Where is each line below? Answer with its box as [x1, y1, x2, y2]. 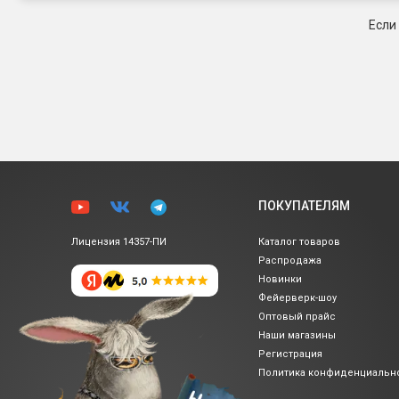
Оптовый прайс [258, 311, 336, 323]
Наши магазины [258, 330, 336, 342]
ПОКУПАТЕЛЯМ [258, 199, 350, 214]
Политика [258, 367, 305, 379]
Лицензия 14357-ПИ [71, 235, 167, 248]
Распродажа [258, 255, 322, 267]
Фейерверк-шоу [258, 292, 337, 305]
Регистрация [258, 348, 322, 361]
